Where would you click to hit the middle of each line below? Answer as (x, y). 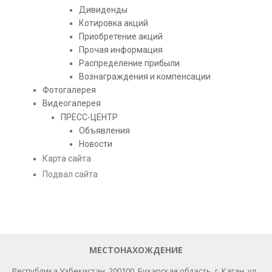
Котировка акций (114, 23)
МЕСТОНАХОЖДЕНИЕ (136, 250)
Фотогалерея (69, 90)
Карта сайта (67, 158)
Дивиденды (103, 10)
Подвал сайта (70, 174)
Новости (96, 144)
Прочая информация (121, 50)
